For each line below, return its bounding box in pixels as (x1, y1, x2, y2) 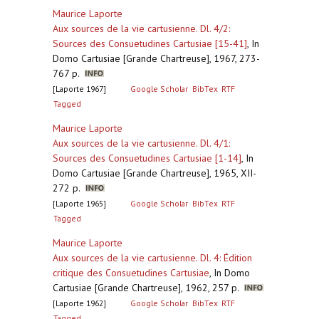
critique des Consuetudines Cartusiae (53, 266, 209, 279)
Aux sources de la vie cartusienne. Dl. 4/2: (53, 22, 230, 35)
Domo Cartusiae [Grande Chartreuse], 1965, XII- (53, 167, 256, 179)
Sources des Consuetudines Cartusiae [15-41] (53, 37, 247, 50)
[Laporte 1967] (53, 83, 106, 94)
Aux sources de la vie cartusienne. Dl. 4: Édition (53, 251, 252, 264)
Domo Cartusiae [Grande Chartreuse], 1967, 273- (53, 52, 260, 65)
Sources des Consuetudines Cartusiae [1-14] (53, 152, 241, 164)
